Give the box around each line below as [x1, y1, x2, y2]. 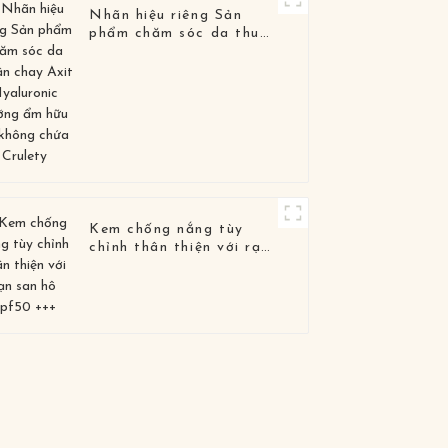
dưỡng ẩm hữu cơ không [89, 62, 270, 78]
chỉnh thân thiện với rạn [89, 240, 270, 256]
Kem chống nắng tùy [89, 222, 244, 238]
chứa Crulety [89, 80, 187, 96]
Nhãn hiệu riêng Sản [89, 8, 243, 24]
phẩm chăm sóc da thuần [89, 26, 278, 42]
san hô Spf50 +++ [89, 258, 222, 274]
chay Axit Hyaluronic [89, 44, 250, 60]
